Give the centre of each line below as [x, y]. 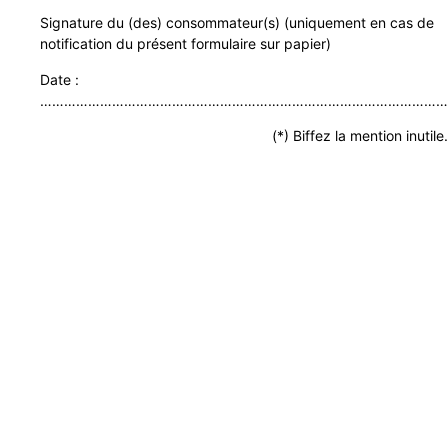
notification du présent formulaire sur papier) [185, 44]
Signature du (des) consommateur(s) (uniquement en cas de [237, 23]
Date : [59, 79]
